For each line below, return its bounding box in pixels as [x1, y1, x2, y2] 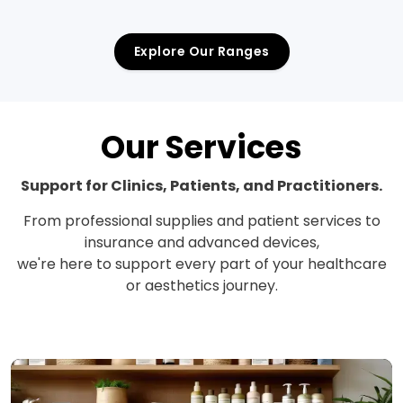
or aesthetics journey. [125, 274, 278, 296]
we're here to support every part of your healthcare [16, 253, 387, 274]
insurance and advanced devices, [84, 231, 319, 253]
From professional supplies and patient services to [22, 210, 381, 231]
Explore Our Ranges [133, 41, 270, 60]
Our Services [101, 124, 302, 169]
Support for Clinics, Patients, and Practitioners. [21, 175, 382, 196]
